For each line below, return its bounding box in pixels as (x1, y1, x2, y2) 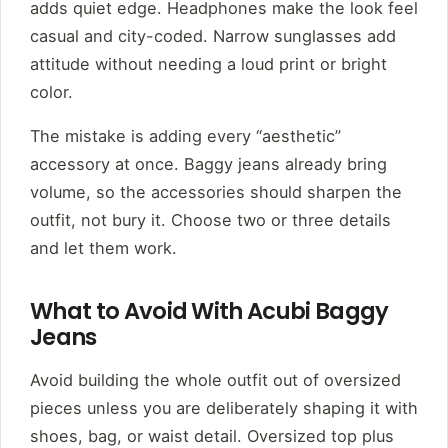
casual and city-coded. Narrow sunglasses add (30, 26, 396, 47)
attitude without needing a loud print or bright (30, 54, 387, 75)
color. (30, 82, 73, 103)
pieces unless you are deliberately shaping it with (30, 398, 418, 419)
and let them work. (30, 238, 177, 259)
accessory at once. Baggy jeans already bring (30, 154, 387, 175)
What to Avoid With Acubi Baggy (30, 295, 389, 328)
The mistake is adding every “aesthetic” (30, 126, 341, 147)
